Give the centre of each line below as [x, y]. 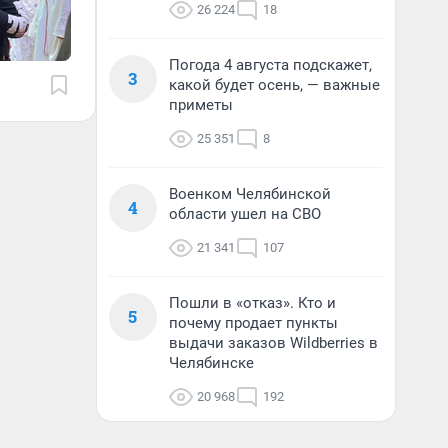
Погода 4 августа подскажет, [270, 65]
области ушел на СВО [245, 214]
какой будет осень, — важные [274, 85]
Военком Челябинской [250, 194]
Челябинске [211, 363]
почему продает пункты [253, 323]
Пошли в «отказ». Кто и [252, 303]
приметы [201, 105]
